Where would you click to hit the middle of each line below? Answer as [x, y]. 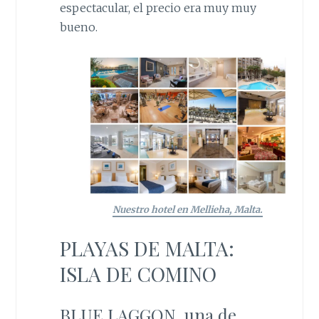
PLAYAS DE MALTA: [147, 249]
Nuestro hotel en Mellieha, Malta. [188, 209]
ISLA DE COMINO [138, 274]
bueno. [78, 27]
